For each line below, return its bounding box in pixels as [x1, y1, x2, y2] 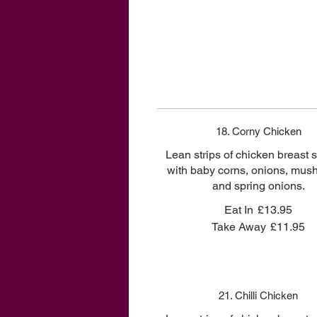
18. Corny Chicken [215, 125, 301, 137]
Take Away [212, 220, 267, 234]
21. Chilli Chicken [219, 289, 299, 301]
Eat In [224, 203, 254, 217]
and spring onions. [212, 179, 305, 192]
